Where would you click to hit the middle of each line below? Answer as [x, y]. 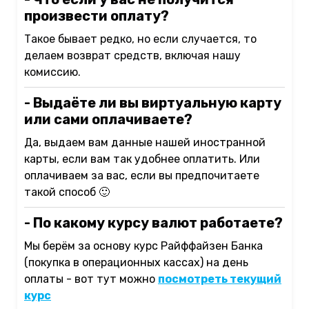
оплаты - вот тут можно [91, 279]
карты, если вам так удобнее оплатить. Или [142, 159]
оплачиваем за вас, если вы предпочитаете [142, 176]
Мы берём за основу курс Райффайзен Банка [143, 246]
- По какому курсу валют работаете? [153, 223]
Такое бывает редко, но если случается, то [140, 39]
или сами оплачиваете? [108, 120]
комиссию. [52, 72]
